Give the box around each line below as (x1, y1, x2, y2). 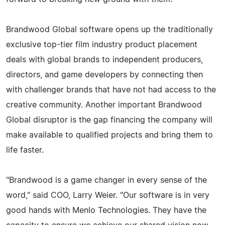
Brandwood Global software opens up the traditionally (6, 25, 213, 34)
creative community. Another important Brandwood (6, 100, 202, 109)
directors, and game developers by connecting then (6, 70, 203, 79)
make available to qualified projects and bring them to (6, 131, 213, 139)
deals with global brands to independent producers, (6, 55, 203, 64)
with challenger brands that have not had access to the (6, 85, 216, 94)
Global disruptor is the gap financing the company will (6, 116, 212, 124)
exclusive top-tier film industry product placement (6, 40, 197, 49)
